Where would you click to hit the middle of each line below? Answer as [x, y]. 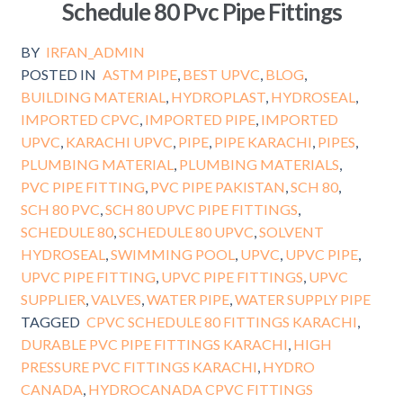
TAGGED [50, 321]
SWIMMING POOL [172, 254]
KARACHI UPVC [119, 141]
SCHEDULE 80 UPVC [186, 231]
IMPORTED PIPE [200, 119]
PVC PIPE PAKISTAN [217, 186]
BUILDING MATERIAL [93, 96]
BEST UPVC [222, 74]
